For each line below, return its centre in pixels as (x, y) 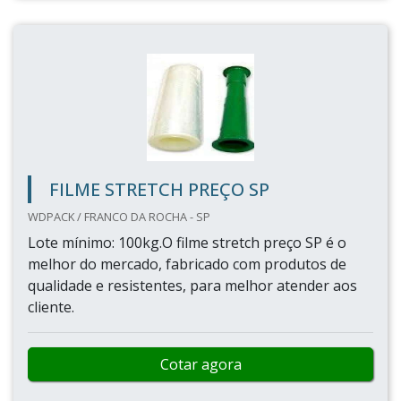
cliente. (51, 307)
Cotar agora (200, 364)
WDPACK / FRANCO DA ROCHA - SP (119, 217)
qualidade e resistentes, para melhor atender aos (192, 286)
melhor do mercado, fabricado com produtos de (187, 264)
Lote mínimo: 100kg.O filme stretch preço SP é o (187, 243)
